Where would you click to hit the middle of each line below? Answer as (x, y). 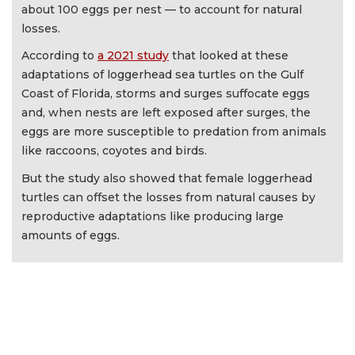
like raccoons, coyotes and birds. (116, 151)
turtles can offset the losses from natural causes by (168, 197)
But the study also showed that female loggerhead (167, 178)
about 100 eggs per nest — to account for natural (162, 9)
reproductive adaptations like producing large (153, 216)
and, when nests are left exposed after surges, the (166, 113)
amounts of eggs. (71, 235)
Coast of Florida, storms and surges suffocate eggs (166, 94)
